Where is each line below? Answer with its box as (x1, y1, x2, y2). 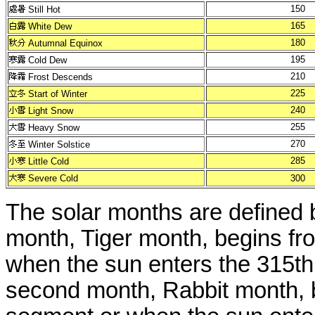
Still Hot (28, 4, 60, 15)
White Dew (28, 21, 72, 32)
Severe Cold (28, 173, 78, 184)
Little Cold (28, 156, 69, 167)
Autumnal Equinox (28, 38, 103, 49)
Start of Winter (28, 89, 87, 99)
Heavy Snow (28, 122, 79, 133)
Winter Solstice (28, 139, 90, 150)
